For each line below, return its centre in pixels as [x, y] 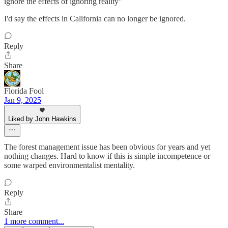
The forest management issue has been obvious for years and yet [107, 147]
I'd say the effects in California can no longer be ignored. [95, 19]
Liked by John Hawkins [42, 119]
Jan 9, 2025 [23, 100]
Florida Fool [24, 91]
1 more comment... [34, 221]
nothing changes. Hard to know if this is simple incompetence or [107, 156]
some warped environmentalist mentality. [69, 165]
